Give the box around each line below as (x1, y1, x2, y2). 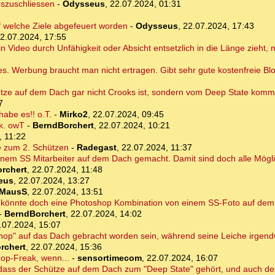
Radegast (76, 142, 117, 153)
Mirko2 (59, 109, 88, 120)
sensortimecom (77, 253, 142, 263)
